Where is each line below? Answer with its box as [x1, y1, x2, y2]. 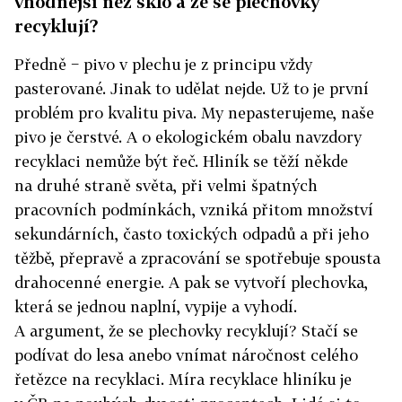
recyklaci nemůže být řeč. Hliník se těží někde [14, 152, 348, 170]
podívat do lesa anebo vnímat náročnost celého [14, 345, 358, 364]
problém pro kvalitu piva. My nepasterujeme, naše [14, 103, 374, 122]
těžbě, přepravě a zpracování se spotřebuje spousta [14, 249, 380, 267]
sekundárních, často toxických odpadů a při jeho [14, 224, 369, 243]
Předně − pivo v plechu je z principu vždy [14, 55, 312, 74]
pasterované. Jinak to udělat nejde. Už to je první [14, 79, 369, 98]
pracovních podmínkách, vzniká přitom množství [14, 200, 373, 219]
